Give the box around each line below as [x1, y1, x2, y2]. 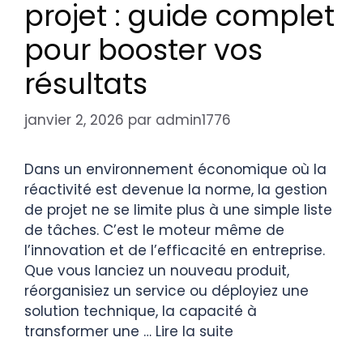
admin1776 [156, 110, 231, 130]
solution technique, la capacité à [24, 301, 257, 322]
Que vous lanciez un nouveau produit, [24, 261, 289, 281]
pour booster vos [24, 29, 263, 70]
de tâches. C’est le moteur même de [24, 220, 284, 241]
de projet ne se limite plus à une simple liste [24, 200, 332, 220]
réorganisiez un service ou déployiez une [24, 281, 309, 301]
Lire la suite [156, 322, 233, 342]
